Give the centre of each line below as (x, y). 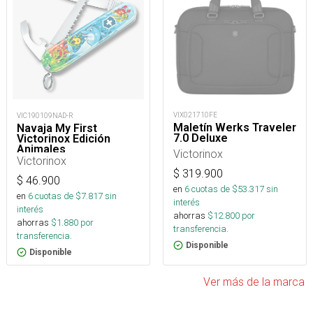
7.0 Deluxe (201, 138)
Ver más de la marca (254, 282)
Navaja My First (57, 129)
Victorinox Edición (64, 139)
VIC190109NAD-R (45, 116)
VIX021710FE (195, 115)
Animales (41, 150)
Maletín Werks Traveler (235, 128)
